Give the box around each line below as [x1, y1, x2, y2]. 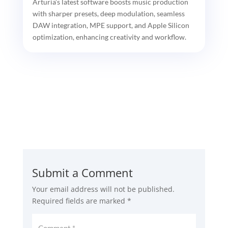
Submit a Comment [32, 165, 133, 181]
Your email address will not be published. [32, 184, 175, 194]
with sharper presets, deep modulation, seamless [32, 9, 185, 18]
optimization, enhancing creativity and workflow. [32, 33, 186, 42]
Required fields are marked [32, 196, 127, 206]
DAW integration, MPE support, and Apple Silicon [32, 21, 189, 30]
